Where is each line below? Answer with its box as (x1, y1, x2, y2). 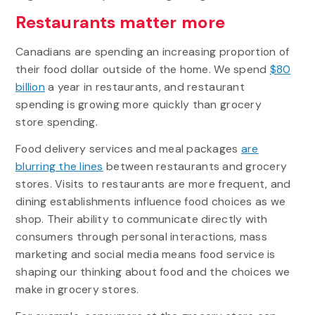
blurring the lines (15, 158, 103, 174)
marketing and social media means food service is (15, 246, 276, 262)
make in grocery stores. (15, 281, 139, 297)
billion (15, 79, 45, 94)
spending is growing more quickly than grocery (15, 96, 262, 112)
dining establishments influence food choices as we (15, 193, 286, 209)
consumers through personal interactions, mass (15, 229, 267, 244)
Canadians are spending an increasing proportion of (15, 44, 290, 59)
